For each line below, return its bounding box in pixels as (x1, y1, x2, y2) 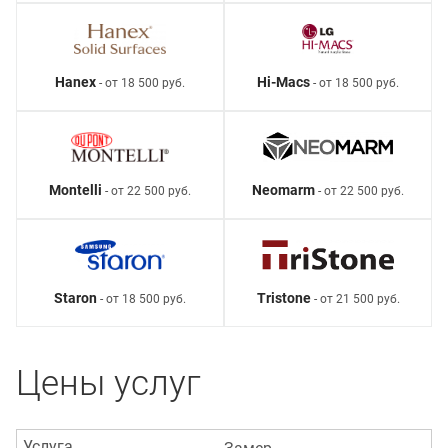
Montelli (49, 181, 102, 198)
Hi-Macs (257, 73, 310, 90)
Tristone (256, 289, 311, 306)
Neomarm (252, 181, 315, 198)
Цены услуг (16, 361, 201, 404)
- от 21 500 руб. (310, 291, 400, 306)
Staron (54, 289, 97, 306)
